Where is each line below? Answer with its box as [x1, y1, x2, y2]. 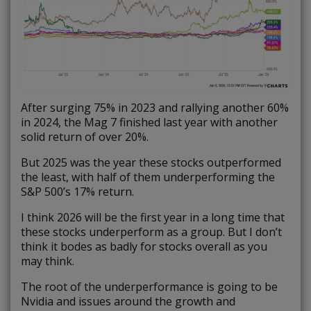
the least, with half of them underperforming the [21, 169, 275, 185]
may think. [21, 253, 74, 269]
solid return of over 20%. [21, 129, 149, 145]
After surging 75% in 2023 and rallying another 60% [21, 100, 289, 116]
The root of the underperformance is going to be [21, 279, 278, 295]
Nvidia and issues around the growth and [21, 294, 235, 310]
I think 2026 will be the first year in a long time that [21, 210, 285, 226]
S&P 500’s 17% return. [21, 184, 134, 200]
